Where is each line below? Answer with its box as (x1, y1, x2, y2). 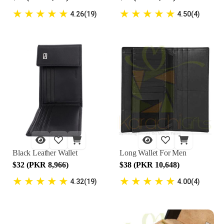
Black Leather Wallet (12, 148, 77, 157)
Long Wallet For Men (119, 148, 186, 157)
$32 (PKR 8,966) (12, 160, 68, 169)
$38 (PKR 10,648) (119, 160, 179, 169)
